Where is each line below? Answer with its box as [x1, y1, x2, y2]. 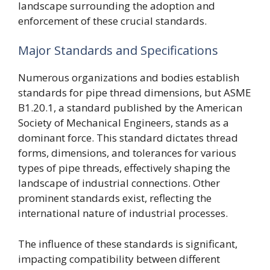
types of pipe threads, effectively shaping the [18, 161, 230, 175]
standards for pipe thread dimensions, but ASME [18, 86, 251, 99]
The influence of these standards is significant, [18, 236, 237, 251]
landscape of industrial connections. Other [18, 176, 220, 190]
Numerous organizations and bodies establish [18, 71, 239, 84]
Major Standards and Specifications [18, 42, 218, 58]
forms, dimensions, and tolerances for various [18, 146, 236, 160]
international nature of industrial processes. [18, 206, 228, 220]
